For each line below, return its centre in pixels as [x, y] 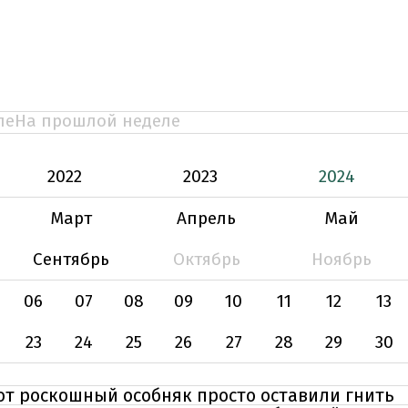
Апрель [207, 218]
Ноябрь [342, 259]
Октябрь [206, 259]
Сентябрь [71, 259]
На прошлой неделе [97, 121]
